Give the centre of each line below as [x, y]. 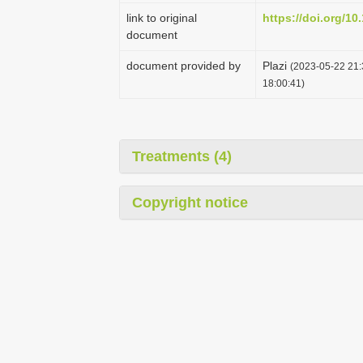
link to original [162, 18]
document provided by [184, 66]
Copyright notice [190, 203]
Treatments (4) [182, 156]
